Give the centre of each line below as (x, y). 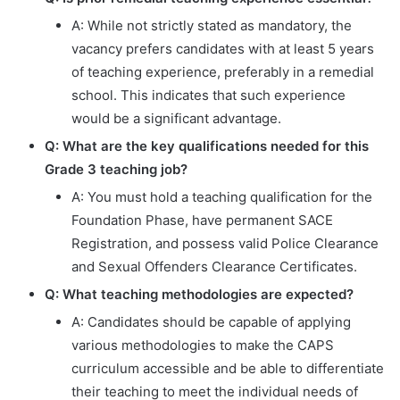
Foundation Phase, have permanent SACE (202, 220)
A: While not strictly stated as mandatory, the (212, 25)
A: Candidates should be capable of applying (211, 321)
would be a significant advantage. (176, 118)
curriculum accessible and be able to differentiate (228, 368)
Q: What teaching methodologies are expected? (199, 294)
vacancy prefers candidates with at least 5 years (223, 48)
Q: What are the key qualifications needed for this (207, 146)
